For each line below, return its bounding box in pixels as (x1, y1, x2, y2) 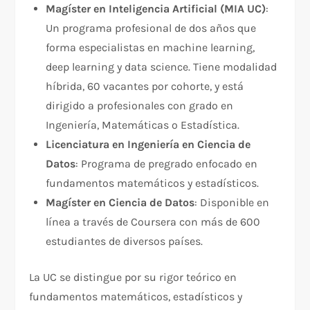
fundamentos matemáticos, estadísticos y (29, 290, 243, 304)
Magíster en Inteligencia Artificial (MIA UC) (46, 2, 266, 16)
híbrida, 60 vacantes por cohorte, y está (46, 80, 244, 93)
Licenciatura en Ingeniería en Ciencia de (46, 138, 251, 152)
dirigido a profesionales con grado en (46, 99, 234, 113)
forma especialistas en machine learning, (46, 41, 255, 55)
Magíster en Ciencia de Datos (46, 196, 195, 210)
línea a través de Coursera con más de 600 (46, 215, 261, 229)
